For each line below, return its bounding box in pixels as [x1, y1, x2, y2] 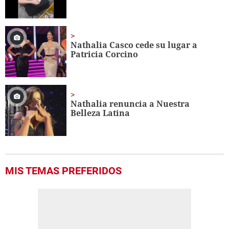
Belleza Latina [71, 107, 130, 119]
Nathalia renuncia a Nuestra [71, 98, 190, 110]
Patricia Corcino [71, 49, 139, 60]
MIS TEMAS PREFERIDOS [5, 165, 122, 177]
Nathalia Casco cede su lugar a [71, 39, 198, 51]
